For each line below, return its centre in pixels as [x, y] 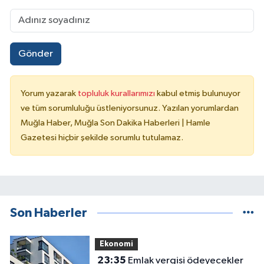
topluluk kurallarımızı [117, 94]
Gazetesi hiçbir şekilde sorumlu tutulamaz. [102, 138]
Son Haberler [49, 213]
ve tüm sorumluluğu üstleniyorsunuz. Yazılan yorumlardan [130, 108]
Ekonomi [116, 244]
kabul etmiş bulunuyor [199, 94]
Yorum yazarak [49, 94]
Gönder [35, 54]
